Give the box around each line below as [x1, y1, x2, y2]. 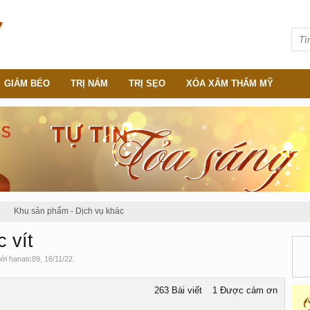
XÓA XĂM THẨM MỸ [186, 78, 273, 89]
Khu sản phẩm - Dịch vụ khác [14, 206, 124, 216]
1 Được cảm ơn [212, 285, 277, 295]
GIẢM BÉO [4, 78, 50, 89]
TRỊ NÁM [71, 78, 108, 89]
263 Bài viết [154, 285, 202, 295]
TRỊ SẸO [129, 78, 165, 89]
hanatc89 [9, 255, 40, 263]
